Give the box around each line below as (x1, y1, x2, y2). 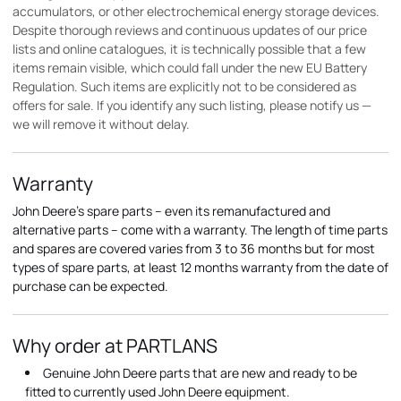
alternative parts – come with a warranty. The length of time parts (13, 221, 388, 238)
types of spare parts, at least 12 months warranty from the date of (13, 259, 388, 276)
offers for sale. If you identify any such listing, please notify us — (13, 97, 371, 114)
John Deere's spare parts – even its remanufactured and (13, 202, 330, 219)
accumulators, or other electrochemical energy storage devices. (13, 3, 380, 20)
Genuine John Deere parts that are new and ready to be (43, 364, 357, 381)
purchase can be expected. (13, 277, 168, 294)
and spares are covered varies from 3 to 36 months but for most (13, 240, 375, 257)
